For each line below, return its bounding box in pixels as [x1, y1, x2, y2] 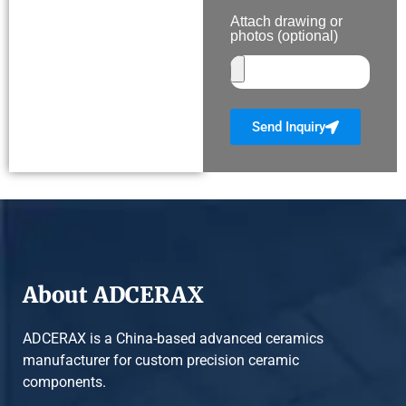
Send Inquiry [252, 118, 325, 135]
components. [23, 373, 106, 391]
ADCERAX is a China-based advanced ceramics [23, 330, 324, 347]
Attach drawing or [230, 14, 343, 29]
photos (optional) [230, 28, 338, 43]
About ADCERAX [23, 281, 204, 309]
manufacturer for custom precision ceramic [23, 352, 299, 369]
